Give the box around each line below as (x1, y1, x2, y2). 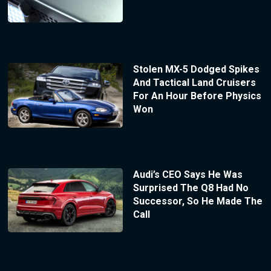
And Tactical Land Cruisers (132, 76, 256, 88)
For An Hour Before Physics (132, 90, 261, 102)
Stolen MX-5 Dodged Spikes (132, 63, 260, 75)
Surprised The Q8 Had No (132, 181, 249, 194)
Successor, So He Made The (132, 195, 263, 207)
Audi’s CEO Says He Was (132, 168, 243, 180)
